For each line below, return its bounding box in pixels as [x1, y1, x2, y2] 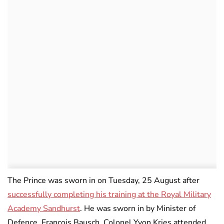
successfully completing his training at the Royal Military [7, 188, 211, 200]
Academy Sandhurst [7, 202, 80, 214]
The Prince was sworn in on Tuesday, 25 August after [7, 174, 199, 186]
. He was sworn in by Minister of [80, 202, 195, 214]
